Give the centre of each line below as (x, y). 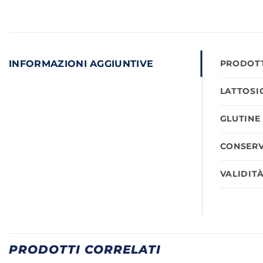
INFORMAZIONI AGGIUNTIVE (81, 63)
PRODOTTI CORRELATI (85, 249)
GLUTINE (240, 118)
